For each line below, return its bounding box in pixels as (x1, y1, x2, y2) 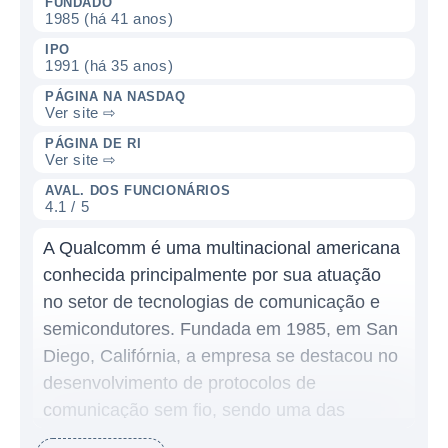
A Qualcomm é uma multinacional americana (43, 238, 400, 258)
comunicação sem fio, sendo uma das (43, 400, 345, 420)
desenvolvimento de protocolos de (43, 373, 316, 393)
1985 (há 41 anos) (45, 10, 174, 27)
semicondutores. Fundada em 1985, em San (43, 319, 398, 339)
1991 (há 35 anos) (45, 57, 174, 74)
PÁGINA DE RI (45, 136, 142, 151)
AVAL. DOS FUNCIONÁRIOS (45, 183, 231, 198)
